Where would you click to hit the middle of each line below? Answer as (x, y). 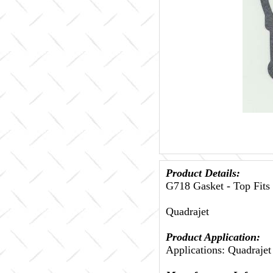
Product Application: (213, 237)
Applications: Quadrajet (218, 250)
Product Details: (203, 173)
